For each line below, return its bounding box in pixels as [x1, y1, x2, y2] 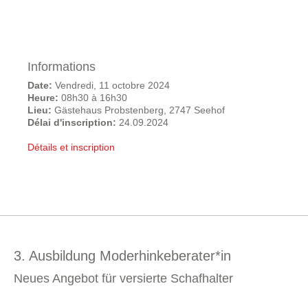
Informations [27, 60, 96, 74]
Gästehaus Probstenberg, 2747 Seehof [52, 104, 225, 115]
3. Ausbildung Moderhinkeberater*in [14, 248, 231, 263]
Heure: [27, 92, 58, 103]
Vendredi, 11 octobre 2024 [55, 80, 170, 91]
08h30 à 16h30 [58, 92, 127, 103]
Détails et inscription [27, 142, 115, 153]
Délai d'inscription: [27, 117, 119, 128]
